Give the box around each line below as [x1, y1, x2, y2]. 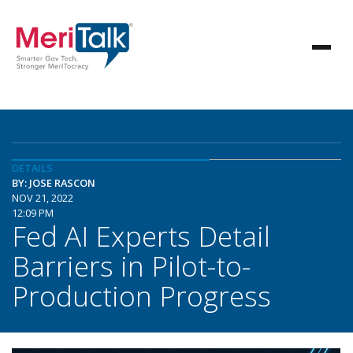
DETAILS [12, 161, 53, 175]
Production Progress [12, 277, 271, 314]
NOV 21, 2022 [12, 191, 73, 205]
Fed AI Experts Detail [12, 217, 270, 255]
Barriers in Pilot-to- [12, 247, 251, 284]
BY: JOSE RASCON [12, 176, 95, 190]
